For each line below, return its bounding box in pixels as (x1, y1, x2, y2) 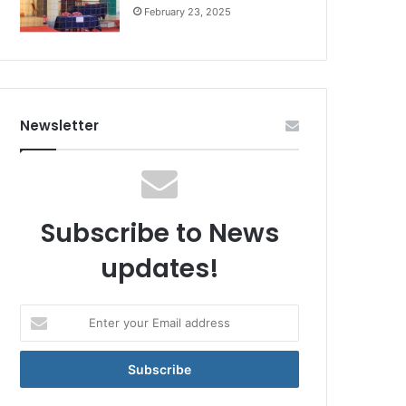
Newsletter (20, 116, 100, 135)
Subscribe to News (40, 216, 279, 251)
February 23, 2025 (144, 5, 232, 18)
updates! (100, 251, 219, 286)
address (19, 362, 65, 377)
